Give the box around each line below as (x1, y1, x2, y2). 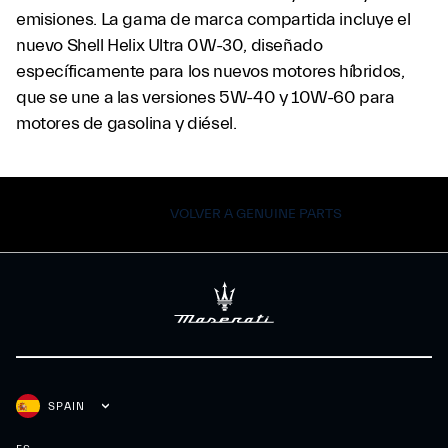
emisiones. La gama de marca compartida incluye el (16, 9, 411, 30)
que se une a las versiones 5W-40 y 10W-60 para (16, 87, 395, 108)
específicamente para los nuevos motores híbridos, (16, 61, 405, 82)
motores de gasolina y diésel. (16, 113, 237, 134)
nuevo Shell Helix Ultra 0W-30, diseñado (16, 35, 323, 56)
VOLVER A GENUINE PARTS (170, 206, 342, 222)
